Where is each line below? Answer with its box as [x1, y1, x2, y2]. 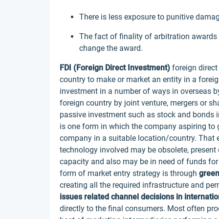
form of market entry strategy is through [60, 169, 199, 178]
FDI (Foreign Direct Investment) [60, 63, 170, 72]
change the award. [79, 44, 143, 53]
